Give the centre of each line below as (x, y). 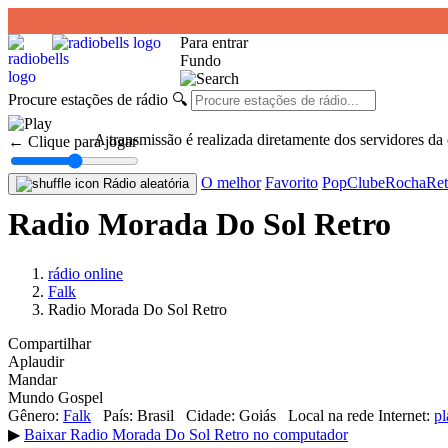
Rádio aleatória (144, 183)
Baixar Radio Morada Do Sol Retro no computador (186, 434)
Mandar (32, 379)
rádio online (85, 273)
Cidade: (210, 415)
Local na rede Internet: (359, 415)
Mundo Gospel (55, 397)
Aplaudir (36, 361)
